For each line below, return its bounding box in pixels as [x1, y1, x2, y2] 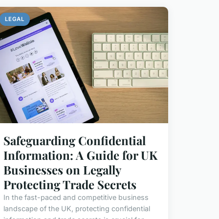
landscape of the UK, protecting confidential [3, 204, 150, 213]
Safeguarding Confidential [3, 132, 146, 149]
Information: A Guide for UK [3, 147, 157, 163]
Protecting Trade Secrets [3, 176, 136, 193]
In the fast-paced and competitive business [3, 193, 149, 202]
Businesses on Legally [3, 162, 121, 178]
